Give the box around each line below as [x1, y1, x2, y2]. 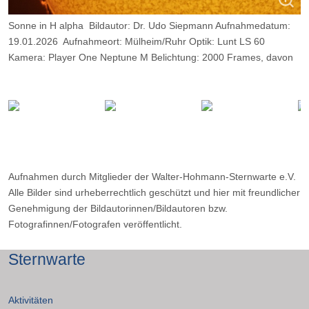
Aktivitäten [8, 294, 53, 306]
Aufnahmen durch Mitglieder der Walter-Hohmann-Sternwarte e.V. [8, 170, 296, 182]
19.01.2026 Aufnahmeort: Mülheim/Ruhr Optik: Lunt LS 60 [8, 35, 265, 47]
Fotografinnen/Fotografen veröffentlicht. [8, 218, 182, 230]
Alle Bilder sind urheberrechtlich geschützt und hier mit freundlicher [8, 186, 300, 198]
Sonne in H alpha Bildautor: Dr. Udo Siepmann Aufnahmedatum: [8, 19, 290, 31]
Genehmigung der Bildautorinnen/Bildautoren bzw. [8, 202, 228, 214]
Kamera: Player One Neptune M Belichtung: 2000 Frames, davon [8, 51, 293, 63]
